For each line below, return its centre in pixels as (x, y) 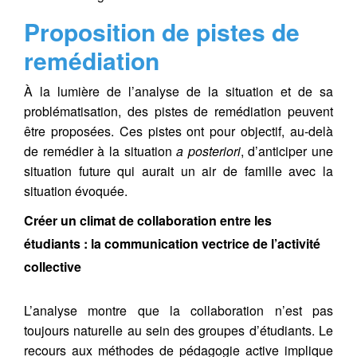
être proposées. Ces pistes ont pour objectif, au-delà (178, 131)
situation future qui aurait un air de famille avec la (178, 171)
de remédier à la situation (100, 151)
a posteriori (208, 151)
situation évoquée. (76, 190)
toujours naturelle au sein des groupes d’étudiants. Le (178, 330)
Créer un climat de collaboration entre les (148, 220)
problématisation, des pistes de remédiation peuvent (178, 111)
